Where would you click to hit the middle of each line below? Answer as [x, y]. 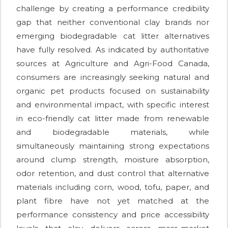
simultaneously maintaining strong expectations [113, 146]
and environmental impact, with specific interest [113, 105]
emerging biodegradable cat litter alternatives [113, 36]
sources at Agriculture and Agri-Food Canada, [113, 64]
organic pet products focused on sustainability [113, 91]
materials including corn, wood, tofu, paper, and [113, 187]
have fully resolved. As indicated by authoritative [113, 50]
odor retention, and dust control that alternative [113, 174]
